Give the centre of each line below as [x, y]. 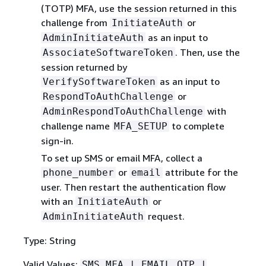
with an [58, 201]
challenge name [76, 126]
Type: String [49, 240]
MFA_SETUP [140, 126]
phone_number [78, 172]
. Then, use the [207, 52]
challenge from [75, 22]
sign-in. [57, 140]
